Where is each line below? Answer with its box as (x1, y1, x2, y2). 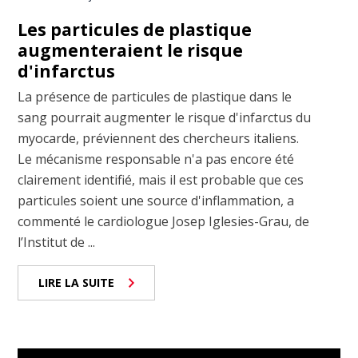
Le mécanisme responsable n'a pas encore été (18, 150, 295, 169)
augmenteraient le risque (18, 39, 244, 62)
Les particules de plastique (18, 18, 253, 42)
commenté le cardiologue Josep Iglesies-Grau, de (18, 213, 310, 231)
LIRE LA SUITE (38, 275, 115, 291)
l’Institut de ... (18, 233, 96, 252)
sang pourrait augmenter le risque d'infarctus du (18, 109, 312, 127)
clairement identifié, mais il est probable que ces (18, 171, 304, 189)
